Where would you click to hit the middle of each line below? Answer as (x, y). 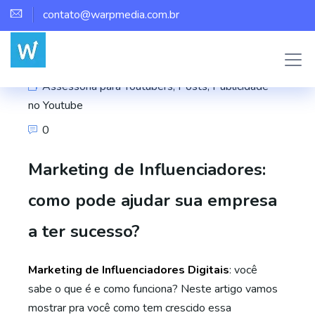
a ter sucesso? (84, 231)
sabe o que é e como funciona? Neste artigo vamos (153, 289)
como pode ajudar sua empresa (153, 200)
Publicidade (240, 86)
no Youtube (56, 105)
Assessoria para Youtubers (108, 86)
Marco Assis (71, 62)
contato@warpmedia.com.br (111, 15)
